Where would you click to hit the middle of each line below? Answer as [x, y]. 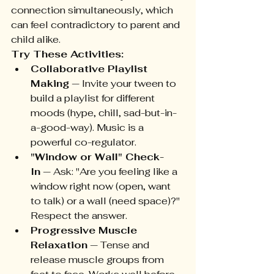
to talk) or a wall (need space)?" [106, 201]
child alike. [36, 40]
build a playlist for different [94, 98]
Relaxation [59, 245]
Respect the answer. [79, 216]
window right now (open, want [102, 187]
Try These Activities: [67, 54]
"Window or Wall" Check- [97, 157]
